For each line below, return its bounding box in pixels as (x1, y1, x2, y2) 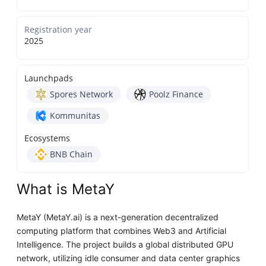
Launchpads (24, 72, 74, 84)
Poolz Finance (149, 88, 204, 100)
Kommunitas (50, 110, 101, 122)
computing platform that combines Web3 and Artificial (17, 226, 227, 236)
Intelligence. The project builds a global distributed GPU (17, 239, 234, 250)
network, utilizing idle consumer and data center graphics (17, 253, 240, 264)
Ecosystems (24, 132, 71, 144)
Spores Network (50, 88, 113, 100)
